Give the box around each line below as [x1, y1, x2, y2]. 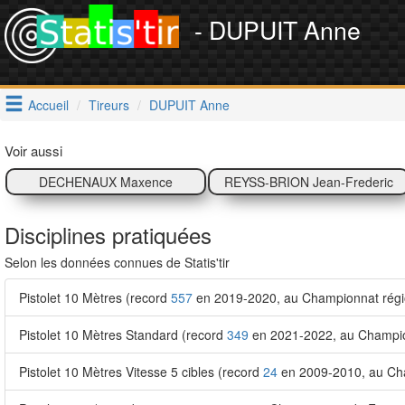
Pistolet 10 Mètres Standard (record [19, 325, 227, 344]
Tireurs [89, 96, 129, 114]
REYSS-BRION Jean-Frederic [223, 173, 393, 191]
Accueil [28, 96, 69, 114]
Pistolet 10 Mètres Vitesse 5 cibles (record [19, 363, 263, 381]
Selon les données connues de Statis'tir [5, 253, 230, 271]
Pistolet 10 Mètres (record [19, 288, 171, 306]
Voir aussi [5, 141, 62, 160]
